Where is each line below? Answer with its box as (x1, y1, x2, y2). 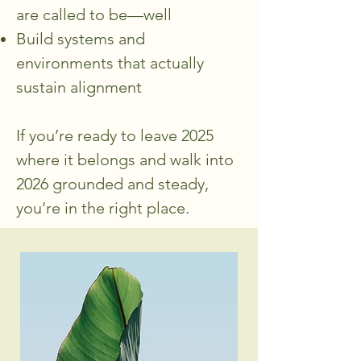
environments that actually (16, 53, 204, 73)
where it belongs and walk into (16, 150, 234, 169)
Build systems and (16, 29, 145, 48)
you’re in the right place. (16, 198, 189, 218)
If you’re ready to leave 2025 (16, 126, 214, 145)
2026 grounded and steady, (16, 174, 209, 193)
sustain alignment (16, 77, 142, 97)
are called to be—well (16, 5, 172, 24)
